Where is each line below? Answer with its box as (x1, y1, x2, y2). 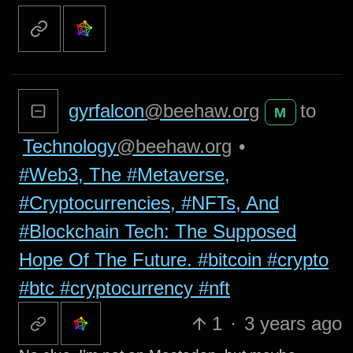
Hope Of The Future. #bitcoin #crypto (18, 248, 329, 270)
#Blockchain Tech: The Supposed (18, 220, 296, 242)
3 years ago (243, 312, 342, 334)
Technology (22, 135, 117, 157)
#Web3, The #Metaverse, (18, 163, 230, 185)
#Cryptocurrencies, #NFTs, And (18, 191, 279, 214)
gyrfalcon (69, 99, 145, 121)
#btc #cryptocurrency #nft (18, 277, 230, 299)
